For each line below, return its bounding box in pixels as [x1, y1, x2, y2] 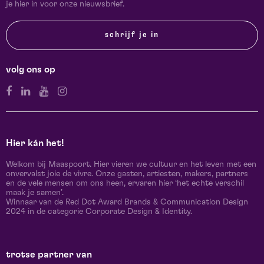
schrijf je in [105, 31, 159, 39]
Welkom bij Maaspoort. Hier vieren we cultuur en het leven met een [6, 160, 256, 169]
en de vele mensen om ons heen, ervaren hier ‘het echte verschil [6, 179, 244, 188]
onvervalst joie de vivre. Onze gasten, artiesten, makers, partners [6, 170, 248, 179]
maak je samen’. [6, 189, 64, 197]
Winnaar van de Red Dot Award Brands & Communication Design [6, 198, 248, 207]
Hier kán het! [6, 138, 64, 148]
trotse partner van [6, 250, 92, 260]
